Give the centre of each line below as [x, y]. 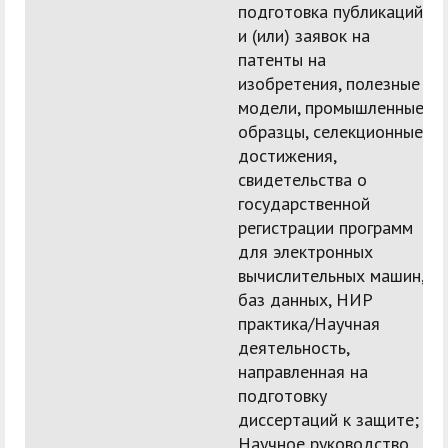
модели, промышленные [331, 108]
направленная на [303, 372]
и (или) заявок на [304, 36]
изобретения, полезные [329, 84]
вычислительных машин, [331, 276]
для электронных [305, 252]
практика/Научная [309, 324]
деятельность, [293, 348]
